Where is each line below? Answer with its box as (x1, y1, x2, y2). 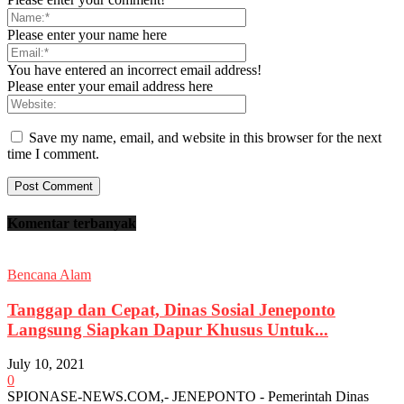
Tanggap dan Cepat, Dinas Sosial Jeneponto (7, 299, 335, 319)
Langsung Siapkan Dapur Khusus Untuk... (7, 319, 328, 339)
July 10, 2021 (7, 356, 85, 372)
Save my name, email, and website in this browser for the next (29, 130, 381, 146)
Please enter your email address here (7, 78, 213, 95)
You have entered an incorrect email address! (7, 62, 262, 78)
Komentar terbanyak (7, 215, 136, 231)
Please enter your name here (7, 27, 167, 43)
